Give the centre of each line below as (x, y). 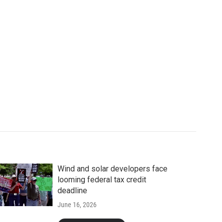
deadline (72, 190)
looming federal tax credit (102, 179)
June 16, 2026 (77, 204)
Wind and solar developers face (112, 168)
